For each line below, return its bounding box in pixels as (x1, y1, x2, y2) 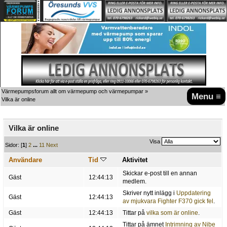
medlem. (122, 178, 146, 185)
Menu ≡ (192, 91, 221, 101)
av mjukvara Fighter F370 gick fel (122, 198, 213, 205)
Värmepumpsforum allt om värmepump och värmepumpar (2, 88, 143, 94)
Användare (9, 156, 43, 164)
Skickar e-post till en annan (122, 170, 197, 177)
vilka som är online (146, 209, 198, 217)
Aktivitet (122, 156, 148, 164)
